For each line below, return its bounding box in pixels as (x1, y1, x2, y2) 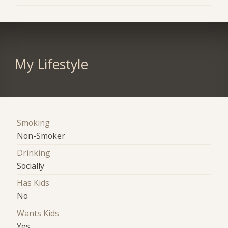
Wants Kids (17, 207, 60, 219)
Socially (17, 160, 45, 172)
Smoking (17, 117, 50, 128)
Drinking (17, 147, 51, 159)
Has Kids (17, 177, 50, 189)
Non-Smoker (17, 130, 66, 141)
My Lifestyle (14, 54, 88, 73)
